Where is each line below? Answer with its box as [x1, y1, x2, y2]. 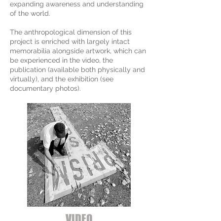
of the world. [10, 9, 50, 17]
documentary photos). [10, 84, 81, 92]
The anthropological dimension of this [10, 28, 132, 36]
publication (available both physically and [10, 66, 145, 74]
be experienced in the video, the [10, 56, 113, 64]
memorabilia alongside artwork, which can [10, 47, 146, 55]
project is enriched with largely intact [10, 37, 130, 45]
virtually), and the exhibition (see [10, 75, 113, 83]
